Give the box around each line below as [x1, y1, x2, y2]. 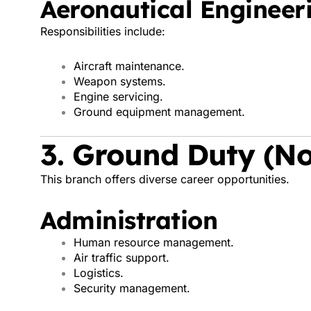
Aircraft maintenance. [74, 59, 185, 73]
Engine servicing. [74, 90, 163, 103]
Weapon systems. [74, 74, 166, 88]
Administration [40, 205, 217, 235]
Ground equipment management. [74, 105, 245, 119]
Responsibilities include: [40, 24, 165, 38]
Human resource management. [74, 235, 234, 249]
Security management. [74, 281, 190, 295]
